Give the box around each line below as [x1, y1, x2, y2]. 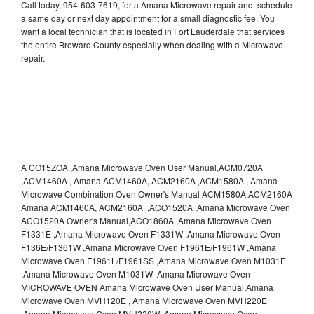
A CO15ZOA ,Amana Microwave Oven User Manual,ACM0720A [21, 161, 263, 173]
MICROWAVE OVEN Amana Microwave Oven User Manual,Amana [21, 280, 273, 293]
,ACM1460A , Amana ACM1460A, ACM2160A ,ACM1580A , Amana [21, 174, 278, 186]
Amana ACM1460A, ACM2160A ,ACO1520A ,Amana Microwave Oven [21, 200, 290, 213]
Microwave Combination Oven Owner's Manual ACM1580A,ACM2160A [21, 187, 292, 200]
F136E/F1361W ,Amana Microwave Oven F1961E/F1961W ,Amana [21, 240, 276, 253]
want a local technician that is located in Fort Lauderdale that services [21, 25, 285, 37]
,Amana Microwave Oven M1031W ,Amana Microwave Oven [21, 267, 250, 280]
